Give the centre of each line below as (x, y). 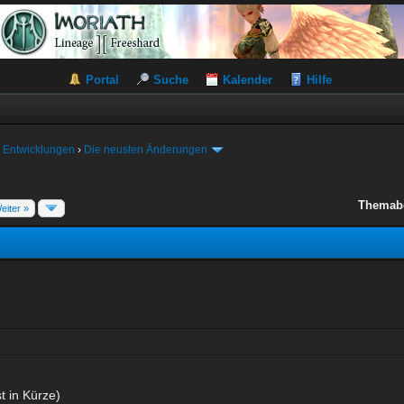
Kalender (247, 80)
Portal (102, 80)
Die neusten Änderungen (146, 150)
